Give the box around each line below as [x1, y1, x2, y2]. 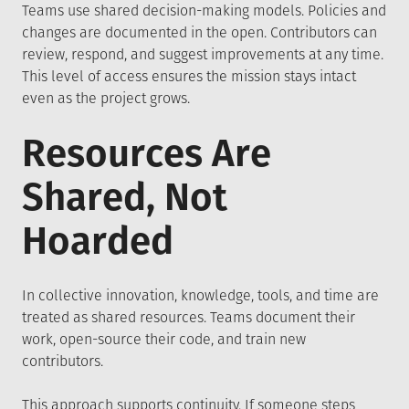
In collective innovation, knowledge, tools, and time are [22, 287, 379, 304]
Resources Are [22, 131, 271, 176]
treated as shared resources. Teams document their [22, 309, 355, 326]
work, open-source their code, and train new [22, 330, 306, 348]
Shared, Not [22, 174, 227, 220]
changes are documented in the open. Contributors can [22, 24, 377, 41]
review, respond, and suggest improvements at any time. [22, 46, 383, 63]
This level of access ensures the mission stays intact [22, 68, 356, 85]
